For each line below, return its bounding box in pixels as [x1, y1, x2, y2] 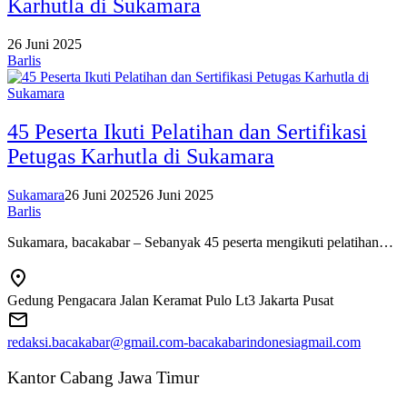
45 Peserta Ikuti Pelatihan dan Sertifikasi [7, 119, 367, 144]
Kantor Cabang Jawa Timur [7, 367, 199, 387]
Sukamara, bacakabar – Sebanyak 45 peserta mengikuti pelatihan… [7, 233, 393, 250]
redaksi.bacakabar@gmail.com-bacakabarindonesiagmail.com [7, 334, 361, 351]
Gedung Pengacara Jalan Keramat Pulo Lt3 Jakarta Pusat [7, 293, 333, 309]
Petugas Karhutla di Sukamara [7, 144, 274, 168]
